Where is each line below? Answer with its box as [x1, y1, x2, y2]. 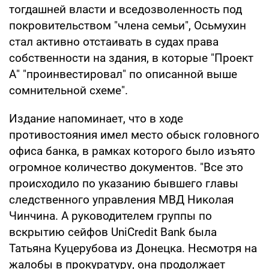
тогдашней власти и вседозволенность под [9, 2, 242, 16]
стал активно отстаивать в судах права [9, 34, 219, 49]
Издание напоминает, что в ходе [9, 111, 183, 125]
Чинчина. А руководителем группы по [9, 208, 212, 223]
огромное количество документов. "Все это [9, 160, 243, 174]
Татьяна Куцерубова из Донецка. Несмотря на [9, 241, 257, 255]
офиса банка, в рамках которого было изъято [9, 144, 255, 158]
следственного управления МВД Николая [9, 192, 234, 207]
